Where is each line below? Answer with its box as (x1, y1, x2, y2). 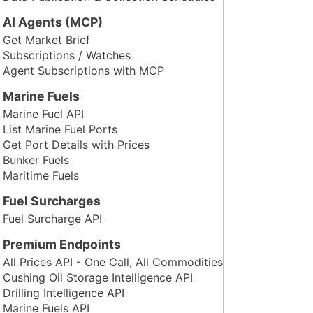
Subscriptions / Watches (3, 48, 131, 62)
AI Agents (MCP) (3, 14, 103, 29)
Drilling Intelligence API (3, 285, 124, 300)
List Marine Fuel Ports (3, 122, 117, 136)
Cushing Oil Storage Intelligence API (3, 270, 193, 284)
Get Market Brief (3, 32, 90, 47)
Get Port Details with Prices (3, 137, 150, 152)
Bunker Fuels (3, 152, 69, 167)
